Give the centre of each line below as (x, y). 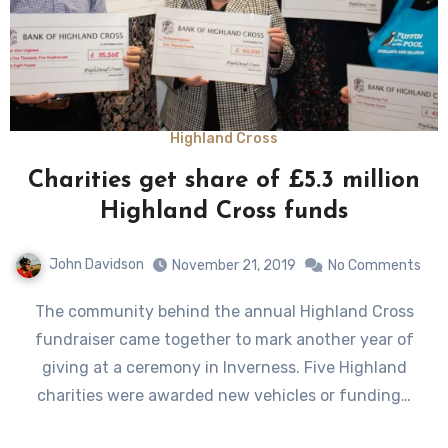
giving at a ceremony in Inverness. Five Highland (224, 368)
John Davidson (96, 265)
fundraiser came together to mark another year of (224, 340)
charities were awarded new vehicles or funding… (224, 396)
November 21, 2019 (234, 266)
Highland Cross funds (224, 212)
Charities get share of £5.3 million (224, 181)
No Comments (374, 266)
